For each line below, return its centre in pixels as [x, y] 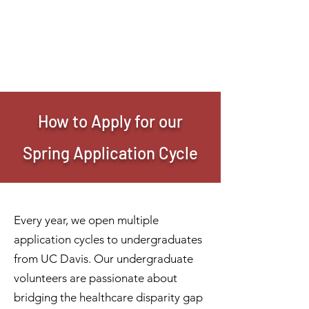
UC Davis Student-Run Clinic [117, 66]
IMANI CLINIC [113, 49]
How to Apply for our [110, 121]
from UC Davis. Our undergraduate [103, 259]
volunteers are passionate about [96, 278]
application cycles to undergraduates [108, 239]
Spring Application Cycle [110, 153]
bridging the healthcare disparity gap [108, 297]
